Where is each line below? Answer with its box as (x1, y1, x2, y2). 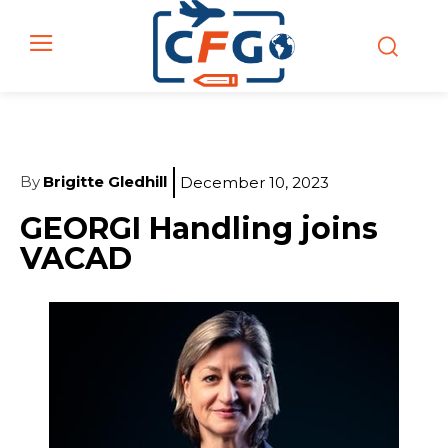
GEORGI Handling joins (20, 209, 378, 247)
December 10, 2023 (180, 172, 329, 192)
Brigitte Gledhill (43, 172, 167, 192)
